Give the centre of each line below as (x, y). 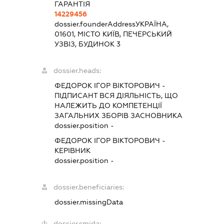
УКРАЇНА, (152, 24)
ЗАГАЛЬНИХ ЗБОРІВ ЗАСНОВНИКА (119, 115)
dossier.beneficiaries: (89, 187)
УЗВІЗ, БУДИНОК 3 (88, 44)
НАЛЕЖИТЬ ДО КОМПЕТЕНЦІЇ (108, 105)
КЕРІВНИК (73, 150)
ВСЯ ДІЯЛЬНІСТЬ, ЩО (138, 95)
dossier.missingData (89, 202)
